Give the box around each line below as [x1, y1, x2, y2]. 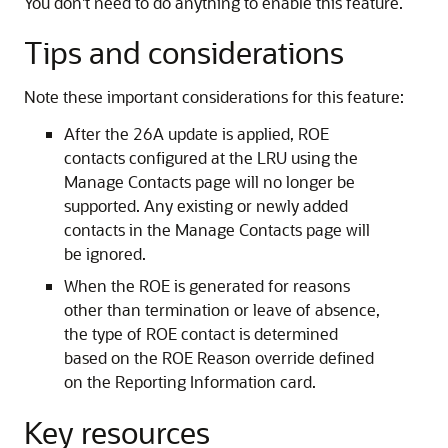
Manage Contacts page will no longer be [64, 171, 355, 193]
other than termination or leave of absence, [64, 299, 380, 321]
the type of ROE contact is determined [64, 323, 338, 345]
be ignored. [64, 243, 146, 265]
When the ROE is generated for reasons [64, 275, 350, 297]
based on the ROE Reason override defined [64, 347, 374, 369]
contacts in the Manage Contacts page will [64, 219, 370, 241]
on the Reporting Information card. [64, 371, 316, 393]
